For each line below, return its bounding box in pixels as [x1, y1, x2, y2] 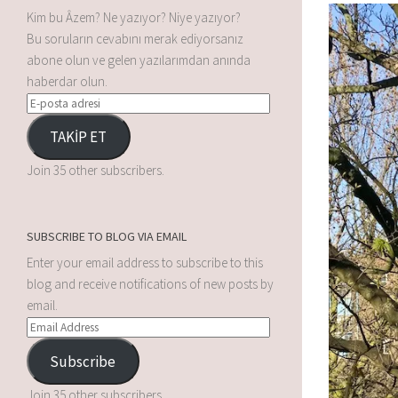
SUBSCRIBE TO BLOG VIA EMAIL [27, 228, 187, 245]
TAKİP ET [50, 127, 107, 147]
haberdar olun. [27, 72, 107, 90]
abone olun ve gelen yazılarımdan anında [27, 51, 251, 68]
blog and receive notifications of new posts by [27, 275, 274, 293]
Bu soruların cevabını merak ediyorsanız [27, 29, 243, 47]
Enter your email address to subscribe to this [27, 254, 263, 272]
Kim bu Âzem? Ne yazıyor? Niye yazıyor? [27, 8, 241, 26]
